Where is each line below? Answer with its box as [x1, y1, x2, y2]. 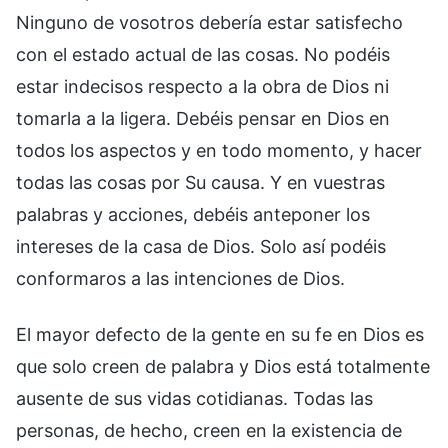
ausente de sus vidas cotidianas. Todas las [16, 387, 373, 409]
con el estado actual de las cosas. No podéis [16, 43, 390, 65]
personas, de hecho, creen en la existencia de [16, 419, 402, 441]
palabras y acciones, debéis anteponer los [16, 203, 370, 225]
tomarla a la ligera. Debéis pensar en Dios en [16, 107, 390, 129]
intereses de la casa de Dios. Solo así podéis [16, 235, 386, 257]
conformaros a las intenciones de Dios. [16, 267, 345, 289]
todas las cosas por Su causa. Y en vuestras [16, 171, 385, 193]
